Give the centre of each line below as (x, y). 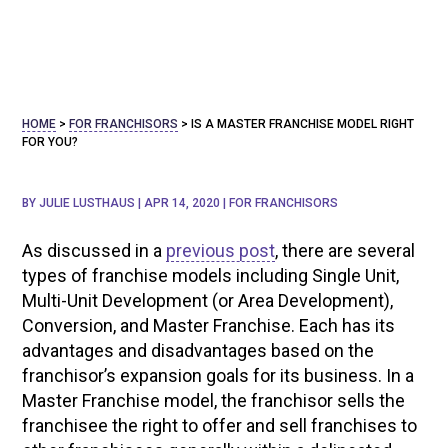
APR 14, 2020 (182, 203)
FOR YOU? (50, 141)
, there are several (345, 250)
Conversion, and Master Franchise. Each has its (209, 325)
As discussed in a (94, 250)
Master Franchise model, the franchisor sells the (214, 400)
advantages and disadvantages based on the (198, 350)
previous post (221, 250)
